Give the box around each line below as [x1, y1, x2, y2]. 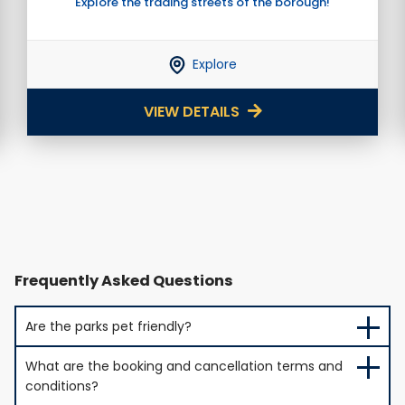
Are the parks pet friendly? [25, 316, 192, 335]
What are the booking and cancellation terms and [25, 356, 343, 375]
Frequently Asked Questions [14, 269, 233, 291]
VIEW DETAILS [143, 100, 243, 122]
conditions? [25, 376, 99, 395]
